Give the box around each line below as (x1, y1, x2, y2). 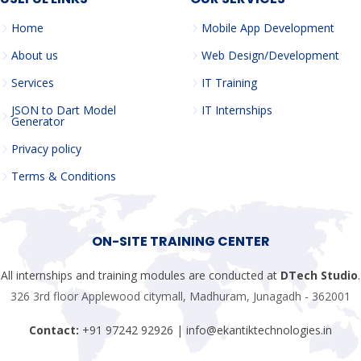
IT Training (201, 75, 257, 90)
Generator (11, 114, 64, 129)
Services (11, 75, 54, 90)
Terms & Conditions (11, 168, 116, 184)
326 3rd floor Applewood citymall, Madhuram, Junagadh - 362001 (10, 288, 351, 304)
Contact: (29, 322, 79, 338)
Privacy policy (11, 141, 81, 156)
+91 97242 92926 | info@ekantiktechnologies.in (79, 322, 332, 338)
